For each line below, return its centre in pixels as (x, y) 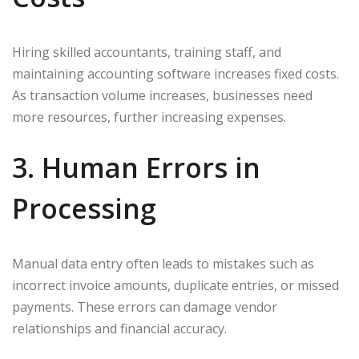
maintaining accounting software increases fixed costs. (175, 74)
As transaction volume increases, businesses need (162, 96)
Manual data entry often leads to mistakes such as (163, 264)
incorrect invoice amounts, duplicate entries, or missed (175, 286)
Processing (84, 209)
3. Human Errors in (136, 168)
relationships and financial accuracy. (119, 329)
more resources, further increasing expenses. (149, 117)
